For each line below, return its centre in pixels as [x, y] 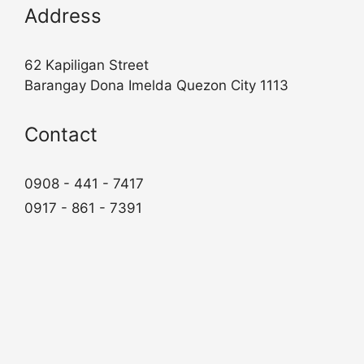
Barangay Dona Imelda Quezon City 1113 [156, 85]
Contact [61, 134]
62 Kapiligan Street [87, 65]
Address [63, 15]
